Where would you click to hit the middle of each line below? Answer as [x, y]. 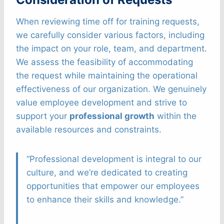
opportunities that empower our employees [113, 186]
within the [175, 116]
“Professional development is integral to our [114, 159]
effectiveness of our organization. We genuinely [111, 89]
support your [43, 116]
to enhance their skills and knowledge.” [105, 200]
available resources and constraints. [89, 130]
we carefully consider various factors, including [110, 35]
